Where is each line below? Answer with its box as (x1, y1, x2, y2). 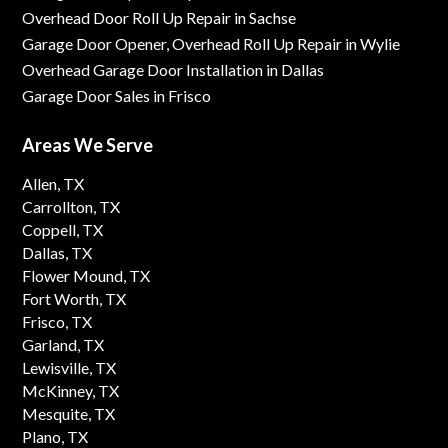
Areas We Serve (22, 134, 154, 156)
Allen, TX (22, 174, 85, 193)
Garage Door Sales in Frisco (22, 86, 212, 105)
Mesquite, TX (22, 404, 116, 423)
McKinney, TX (22, 381, 120, 400)
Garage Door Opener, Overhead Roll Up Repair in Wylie (22, 34, 401, 53)
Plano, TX (22, 427, 89, 446)
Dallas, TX (22, 243, 93, 262)
